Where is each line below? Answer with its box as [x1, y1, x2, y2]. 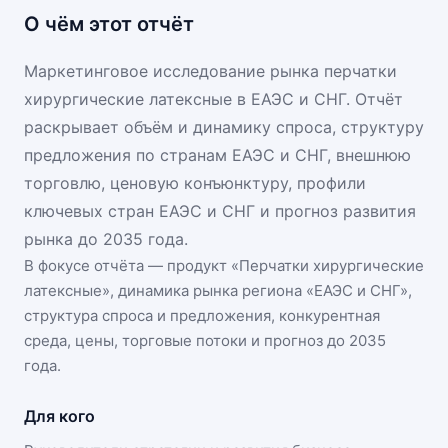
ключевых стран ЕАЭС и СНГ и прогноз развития [24, 201, 416, 221]
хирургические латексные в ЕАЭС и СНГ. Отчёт [24, 89, 403, 109]
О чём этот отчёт [24, 12, 194, 36]
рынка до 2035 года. [24, 229, 188, 249]
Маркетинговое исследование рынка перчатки [24, 61, 397, 81]
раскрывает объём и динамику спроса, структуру [24, 117, 424, 137]
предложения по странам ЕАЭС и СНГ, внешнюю [24, 145, 411, 165]
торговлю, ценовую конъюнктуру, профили [24, 173, 366, 193]
